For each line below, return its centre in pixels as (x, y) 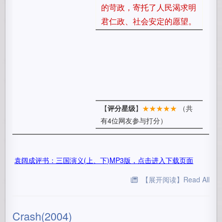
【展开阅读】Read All (175, 179)
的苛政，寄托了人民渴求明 (149, 7)
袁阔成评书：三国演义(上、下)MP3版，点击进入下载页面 (104, 160)
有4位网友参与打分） (134, 120)
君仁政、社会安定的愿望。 (149, 21)
